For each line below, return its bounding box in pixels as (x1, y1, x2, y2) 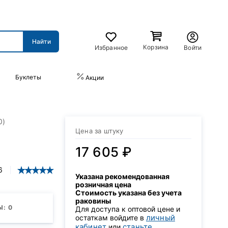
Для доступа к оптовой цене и (75, 205, 180, 213)
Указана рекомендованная (75, 172, 169, 181)
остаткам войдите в (75, 213, 146, 222)
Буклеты (15, 73, 41, 81)
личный (146, 213, 175, 222)
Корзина (143, 43, 169, 51)
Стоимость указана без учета (75, 188, 182, 197)
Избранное (94, 43, 128, 51)
